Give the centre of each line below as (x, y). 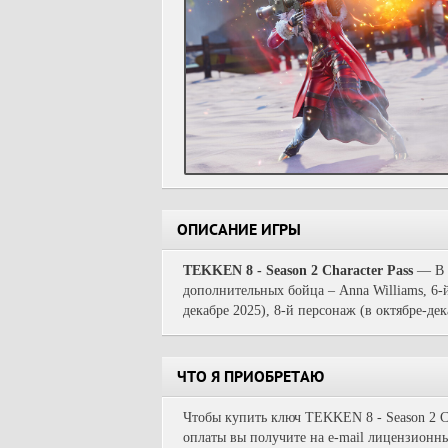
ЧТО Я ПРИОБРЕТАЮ (250, 379)
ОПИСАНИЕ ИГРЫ (239, 232)
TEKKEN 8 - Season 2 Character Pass (298, 270)
